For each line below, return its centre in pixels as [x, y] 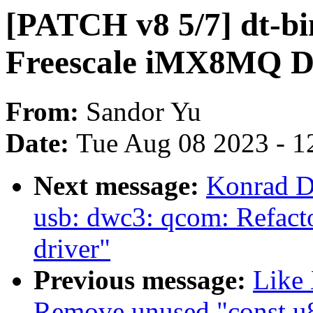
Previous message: [143, 280]
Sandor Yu [144, 112]
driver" [72, 249]
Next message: [120, 186]
